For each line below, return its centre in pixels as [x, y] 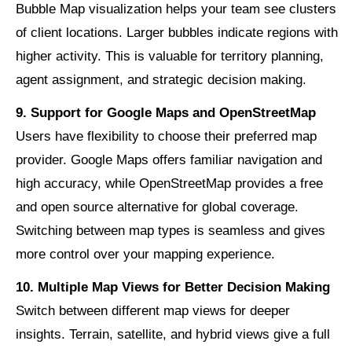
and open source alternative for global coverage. [157, 207]
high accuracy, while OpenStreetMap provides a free [169, 184]
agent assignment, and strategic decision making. [161, 80]
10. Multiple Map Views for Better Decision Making [173, 288]
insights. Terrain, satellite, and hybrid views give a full [173, 335]
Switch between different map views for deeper [153, 311]
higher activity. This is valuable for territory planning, [170, 57]
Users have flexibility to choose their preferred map [166, 137]
